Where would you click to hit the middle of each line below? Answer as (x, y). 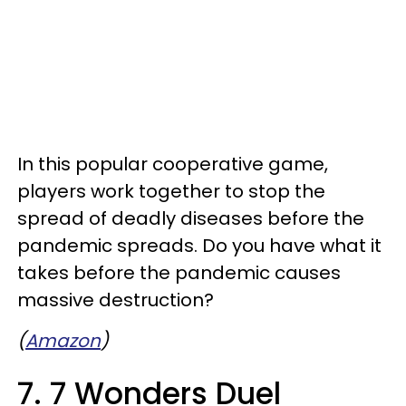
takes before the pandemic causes (179, 272)
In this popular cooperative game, (173, 164)
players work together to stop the (171, 191)
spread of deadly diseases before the (191, 218)
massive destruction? (116, 300)
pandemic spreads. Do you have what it (199, 245)
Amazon (63, 340)
